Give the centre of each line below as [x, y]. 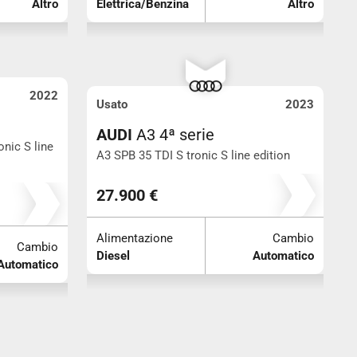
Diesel [113, 255]
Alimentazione [135, 238]
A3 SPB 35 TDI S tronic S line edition [193, 155]
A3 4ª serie [175, 134]
